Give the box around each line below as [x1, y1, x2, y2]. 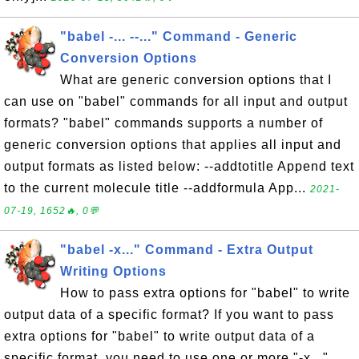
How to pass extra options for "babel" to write [60, 286, 350, 300]
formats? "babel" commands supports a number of [4, 116, 323, 130]
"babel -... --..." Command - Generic [60, 30, 297, 43]
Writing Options [60, 264, 167, 278]
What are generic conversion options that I [60, 73, 332, 87]
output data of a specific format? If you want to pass [4, 308, 334, 321]
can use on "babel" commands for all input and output [4, 95, 348, 108]
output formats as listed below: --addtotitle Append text [4, 159, 354, 173]
